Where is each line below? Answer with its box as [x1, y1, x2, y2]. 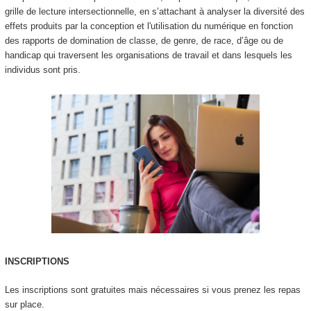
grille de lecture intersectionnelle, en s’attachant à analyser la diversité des [4, 6, 305, 17]
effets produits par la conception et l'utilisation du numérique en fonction [4, 21, 293, 32]
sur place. [4, 299, 44, 310]
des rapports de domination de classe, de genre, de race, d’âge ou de [4, 35, 283, 47]
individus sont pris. [4, 65, 81, 76]
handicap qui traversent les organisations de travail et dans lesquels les [4, 50, 292, 61]
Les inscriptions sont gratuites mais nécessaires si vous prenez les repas [4, 284, 301, 295]
